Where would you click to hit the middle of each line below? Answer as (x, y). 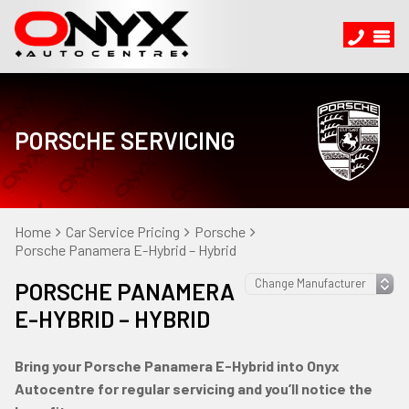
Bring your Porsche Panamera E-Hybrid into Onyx (177, 366)
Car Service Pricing (123, 231)
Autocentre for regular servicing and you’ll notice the (194, 388)
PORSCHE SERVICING (125, 140)
